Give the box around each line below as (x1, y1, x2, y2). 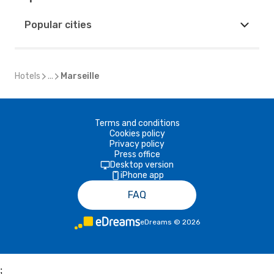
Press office (114, 149, 160, 160)
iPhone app (120, 170, 164, 180)
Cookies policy (109, 128, 165, 139)
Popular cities (24, 19, 92, 31)
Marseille (61, 71, 99, 81)
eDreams (139, 218, 172, 226)
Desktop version (110, 160, 174, 170)
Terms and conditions (94, 118, 180, 128)
